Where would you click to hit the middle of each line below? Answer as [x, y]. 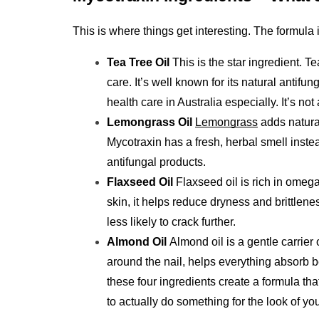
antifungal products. [156, 162]
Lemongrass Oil [150, 122]
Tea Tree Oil [140, 62]
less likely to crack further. [171, 221]
